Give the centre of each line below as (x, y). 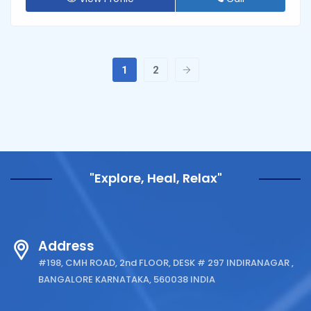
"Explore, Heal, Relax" (155, 178)
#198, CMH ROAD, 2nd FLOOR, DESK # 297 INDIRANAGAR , (166, 262)
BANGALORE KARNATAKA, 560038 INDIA (127, 279)
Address (66, 246)
